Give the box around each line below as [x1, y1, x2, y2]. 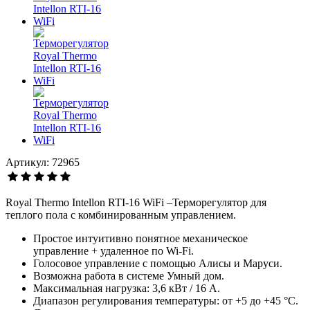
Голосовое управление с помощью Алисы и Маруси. [33, 257, 282, 270]
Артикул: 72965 [6, 156, 80, 169]
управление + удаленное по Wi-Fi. [33, 245, 194, 257]
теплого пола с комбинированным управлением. [6, 209, 236, 221]
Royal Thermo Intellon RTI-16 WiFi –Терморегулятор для [6, 197, 266, 209]
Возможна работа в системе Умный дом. [33, 270, 224, 282]
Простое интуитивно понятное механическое [33, 232, 248, 245]
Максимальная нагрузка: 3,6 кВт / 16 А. [33, 282, 220, 295]
